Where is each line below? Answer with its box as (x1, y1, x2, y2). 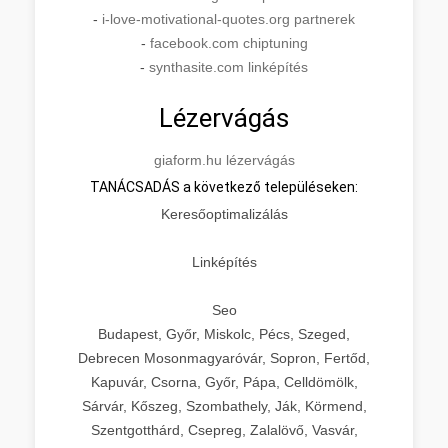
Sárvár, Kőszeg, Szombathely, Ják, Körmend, (81, 397, 367, 414)
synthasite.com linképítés (149, 58, 308, 75)
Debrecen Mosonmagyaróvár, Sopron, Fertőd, (78, 349, 370, 366)
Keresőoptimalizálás (160, 205, 288, 222)
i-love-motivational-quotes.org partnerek (102, 10, 355, 27)
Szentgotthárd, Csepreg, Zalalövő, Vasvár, (90, 421, 358, 438)
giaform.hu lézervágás (153, 151, 295, 168)
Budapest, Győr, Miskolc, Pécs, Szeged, (98, 325, 350, 342)
